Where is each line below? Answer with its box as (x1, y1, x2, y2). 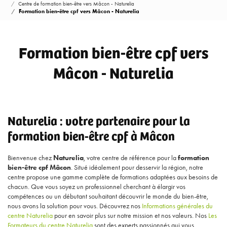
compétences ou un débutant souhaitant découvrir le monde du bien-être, (8, 192, 208, 201)
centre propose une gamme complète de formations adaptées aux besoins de (8, 173, 218, 181)
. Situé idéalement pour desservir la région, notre (71, 163, 203, 172)
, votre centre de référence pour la (84, 154, 178, 162)
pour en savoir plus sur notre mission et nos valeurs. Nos (53, 211, 208, 220)
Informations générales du (142, 202, 213, 210)
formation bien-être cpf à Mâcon (8, 127, 175, 144)
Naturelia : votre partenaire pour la (8, 111, 190, 129)
